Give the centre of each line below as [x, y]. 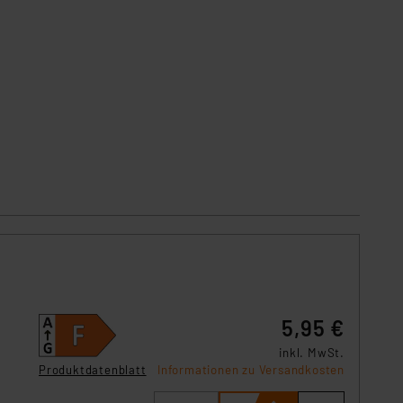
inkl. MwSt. [312, 353]
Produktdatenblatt [93, 369]
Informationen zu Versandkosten [251, 370]
